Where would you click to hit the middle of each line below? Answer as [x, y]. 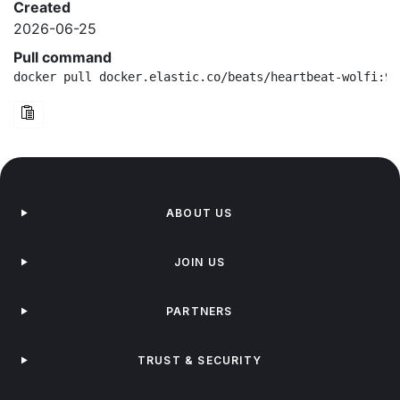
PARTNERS [200, 311]
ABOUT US [200, 213]
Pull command [62, 57]
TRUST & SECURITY [199, 360]
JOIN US [200, 262]
